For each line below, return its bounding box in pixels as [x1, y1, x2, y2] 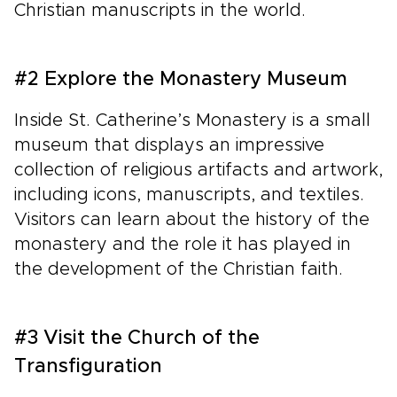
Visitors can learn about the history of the [14, 211, 370, 230]
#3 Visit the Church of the [14, 329, 260, 349]
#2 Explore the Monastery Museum [14, 70, 347, 90]
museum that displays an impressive [14, 136, 324, 155]
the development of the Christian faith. [14, 261, 343, 279]
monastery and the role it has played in [14, 236, 351, 254]
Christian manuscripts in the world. [14, 2, 306, 20]
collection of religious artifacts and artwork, [14, 161, 383, 180]
